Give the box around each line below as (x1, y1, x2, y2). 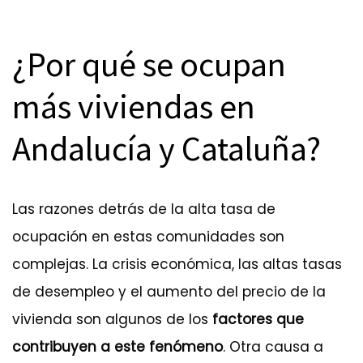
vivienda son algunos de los (12, 309, 212, 329)
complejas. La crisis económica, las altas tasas (12, 254, 342, 274)
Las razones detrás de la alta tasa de (12, 199, 275, 219)
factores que (212, 309, 304, 329)
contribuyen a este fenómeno (12, 336, 223, 357)
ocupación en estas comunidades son (12, 226, 284, 246)
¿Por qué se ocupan (12, 43, 286, 86)
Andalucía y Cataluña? (12, 127, 334, 170)
